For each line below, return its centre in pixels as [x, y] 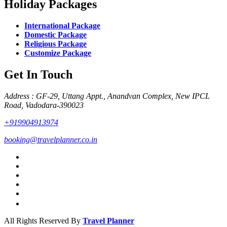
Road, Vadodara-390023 [44, 105]
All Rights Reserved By [43, 220]
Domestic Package [55, 34]
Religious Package [55, 44]
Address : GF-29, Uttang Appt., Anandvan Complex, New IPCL [107, 96]
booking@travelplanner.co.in [51, 139]
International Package [62, 25]
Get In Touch [38, 74]
